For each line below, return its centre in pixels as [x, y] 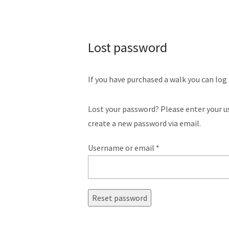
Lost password [128, 47]
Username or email [122, 148]
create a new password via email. [144, 123]
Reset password [120, 198]
